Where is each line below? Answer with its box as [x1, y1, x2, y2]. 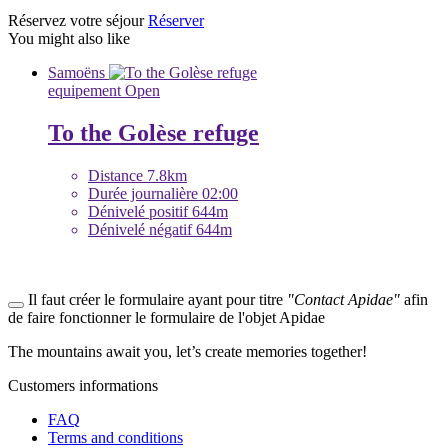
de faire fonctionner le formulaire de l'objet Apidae [8, 309, 325, 327]
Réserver [148, 12, 204, 30]
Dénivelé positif [88, 203, 192, 221]
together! [307, 343, 367, 361]
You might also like [8, 30, 130, 48]
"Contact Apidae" [287, 291, 400, 309]
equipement [48, 82, 121, 100]
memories [246, 343, 307, 361]
